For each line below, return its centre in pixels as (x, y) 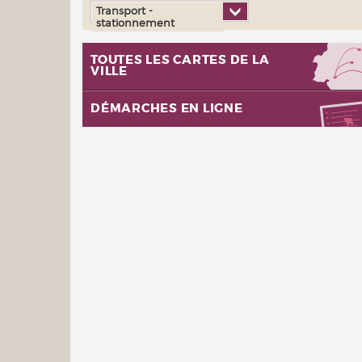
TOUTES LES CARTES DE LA (180, 60)
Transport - (124, 10)
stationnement (135, 22)
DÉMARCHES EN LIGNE (167, 108)
